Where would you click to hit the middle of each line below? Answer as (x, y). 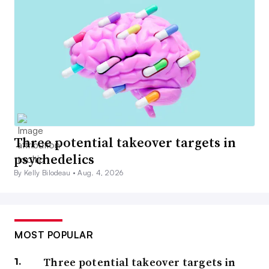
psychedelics (54, 159)
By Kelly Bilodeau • (46, 172)
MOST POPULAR (54, 234)
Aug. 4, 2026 (101, 172)
